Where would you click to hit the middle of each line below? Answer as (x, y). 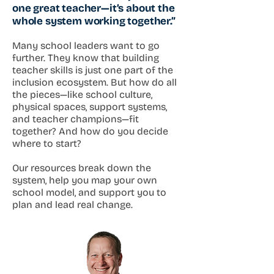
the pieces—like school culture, (82, 94)
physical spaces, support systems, (90, 106)
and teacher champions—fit (76, 119)
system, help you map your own (85, 180)
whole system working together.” (94, 21)
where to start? (47, 143)
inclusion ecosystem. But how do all (94, 82)
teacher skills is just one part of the (93, 70)
